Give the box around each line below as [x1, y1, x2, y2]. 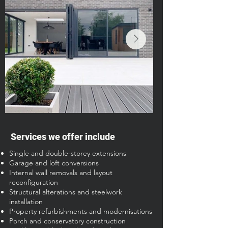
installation [9, 197, 43, 206]
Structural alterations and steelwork [9, 187, 122, 196]
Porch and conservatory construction [9, 216, 126, 225]
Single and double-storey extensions [9, 149, 126, 158]
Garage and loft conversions [9, 158, 99, 167]
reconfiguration [9, 178, 58, 187]
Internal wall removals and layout [9, 168, 112, 177]
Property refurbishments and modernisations [9, 207, 152, 216]
